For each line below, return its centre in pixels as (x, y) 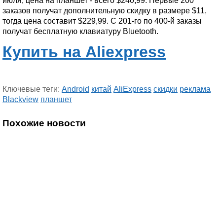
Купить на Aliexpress (84, 52)
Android (75, 89)
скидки (166, 89)
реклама (195, 89)
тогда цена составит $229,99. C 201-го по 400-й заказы (102, 21)
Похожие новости (44, 123)
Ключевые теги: (32, 89)
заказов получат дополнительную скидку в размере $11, (105, 11)
